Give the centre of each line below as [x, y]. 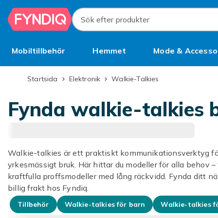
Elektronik [87, 79]
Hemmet [109, 51]
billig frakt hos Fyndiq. [48, 188]
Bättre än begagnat [52, 74]
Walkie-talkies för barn [105, 204]
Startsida [45, 79]
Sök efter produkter [106, 23]
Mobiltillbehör [39, 51]
